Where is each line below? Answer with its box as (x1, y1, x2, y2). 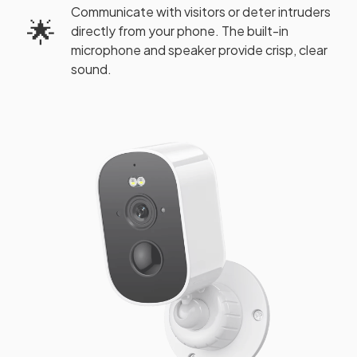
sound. (71, 61, 112, 78)
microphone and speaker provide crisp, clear (71, 41, 328, 59)
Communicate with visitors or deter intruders (71, 3, 331, 21)
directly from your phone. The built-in (71, 22, 288, 40)
